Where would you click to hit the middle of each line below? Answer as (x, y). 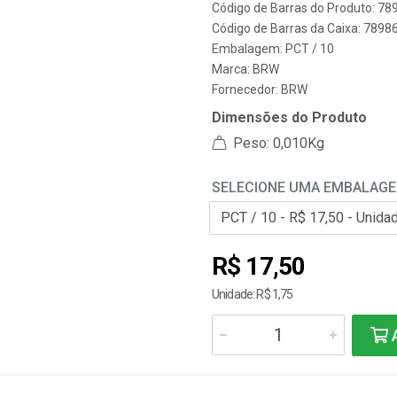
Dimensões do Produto (289, 117)
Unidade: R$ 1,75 (253, 294)
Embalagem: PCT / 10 (273, 49)
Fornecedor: (246, 90)
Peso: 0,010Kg (277, 143)
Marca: (232, 69)
